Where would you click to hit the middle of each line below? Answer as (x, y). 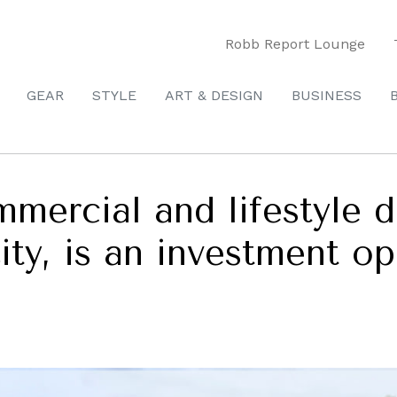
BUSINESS (327, 95)
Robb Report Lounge (295, 43)
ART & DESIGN (214, 95)
